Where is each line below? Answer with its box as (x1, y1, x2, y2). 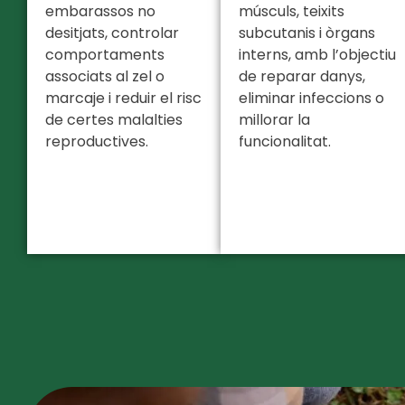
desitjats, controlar (45, 23, 179, 44)
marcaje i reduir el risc (45, 88, 202, 109)
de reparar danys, (239, 66, 365, 88)
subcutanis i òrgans (239, 23, 375, 44)
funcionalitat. (239, 131, 331, 153)
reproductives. (45, 131, 148, 153)
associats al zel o (45, 66, 165, 88)
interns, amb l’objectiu (239, 44, 396, 66)
